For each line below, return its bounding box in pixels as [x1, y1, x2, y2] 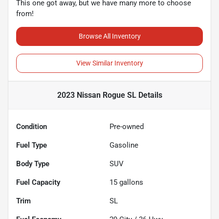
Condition [16, 122, 47, 131]
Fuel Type [16, 140, 47, 150]
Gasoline [109, 140, 138, 150]
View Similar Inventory [76, 59, 143, 67]
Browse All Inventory [78, 32, 141, 40]
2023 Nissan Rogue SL [57, 90, 136, 100]
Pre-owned [109, 122, 144, 131]
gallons [117, 177, 143, 187]
